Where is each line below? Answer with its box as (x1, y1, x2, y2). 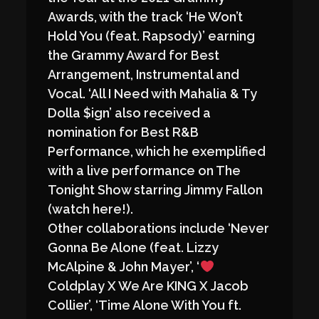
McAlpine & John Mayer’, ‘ (48, 259, 200, 275)
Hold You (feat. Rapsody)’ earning (48, 28, 256, 44)
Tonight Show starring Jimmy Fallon (48, 182, 263, 198)
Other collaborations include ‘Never (48, 221, 270, 236)
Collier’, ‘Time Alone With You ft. (48, 298, 242, 313)
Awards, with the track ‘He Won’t (48, 9, 244, 25)
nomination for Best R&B (48, 125, 199, 140)
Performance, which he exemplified (48, 144, 266, 159)
